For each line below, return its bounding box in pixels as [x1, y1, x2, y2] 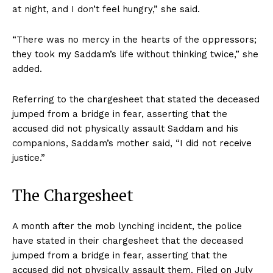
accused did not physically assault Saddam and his [12, 123, 238, 135]
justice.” [12, 152, 45, 164]
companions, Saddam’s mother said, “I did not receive [12, 138, 252, 149]
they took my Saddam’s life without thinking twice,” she [12, 49, 258, 60]
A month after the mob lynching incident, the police [12, 221, 242, 232]
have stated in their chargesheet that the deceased [12, 235, 243, 247]
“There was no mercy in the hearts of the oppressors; [12, 34, 257, 46]
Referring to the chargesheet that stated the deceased [12, 94, 260, 105]
